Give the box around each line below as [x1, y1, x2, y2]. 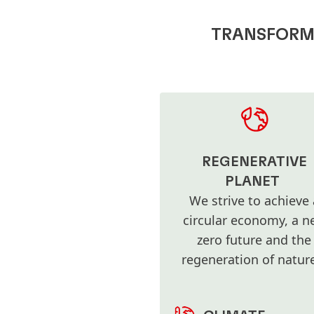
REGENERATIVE [201, 155, 307, 170]
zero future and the [197, 231, 311, 249]
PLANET [224, 175, 280, 189]
